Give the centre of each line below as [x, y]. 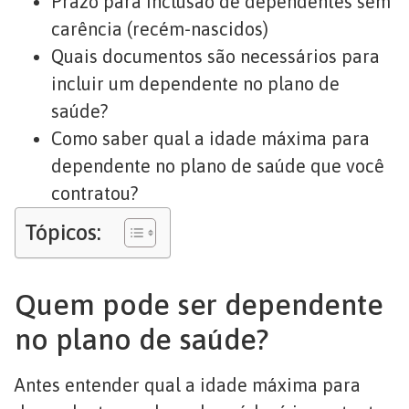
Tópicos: [63, 232]
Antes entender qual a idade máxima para [188, 384]
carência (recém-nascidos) [160, 28]
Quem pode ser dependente [199, 304]
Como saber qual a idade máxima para [210, 138]
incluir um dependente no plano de [195, 83]
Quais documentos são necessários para [215, 56]
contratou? [94, 193]
